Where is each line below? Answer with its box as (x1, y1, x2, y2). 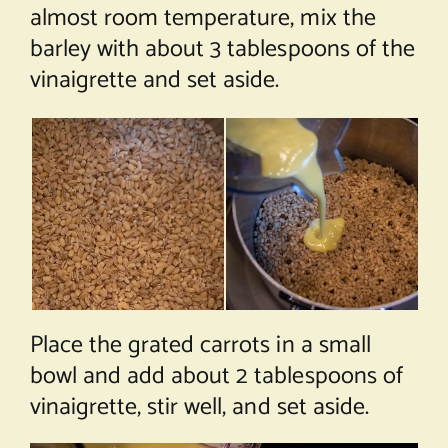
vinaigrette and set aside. (29, 60, 280, 100)
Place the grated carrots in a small (29, 325, 371, 365)
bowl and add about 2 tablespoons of (29, 356, 403, 396)
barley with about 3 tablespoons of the (29, 29, 415, 69)
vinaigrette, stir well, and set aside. (29, 387, 369, 427)
